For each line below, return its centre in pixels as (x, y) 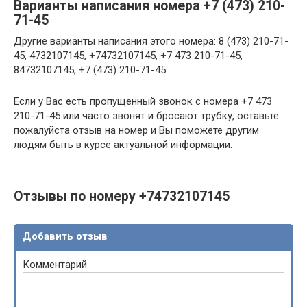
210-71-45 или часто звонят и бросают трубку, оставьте (146, 116)
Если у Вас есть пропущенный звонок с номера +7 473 (143, 101)
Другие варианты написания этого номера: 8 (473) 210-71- (151, 41)
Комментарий (55, 265)
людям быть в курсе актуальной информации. (123, 145)
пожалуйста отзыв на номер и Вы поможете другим (136, 130)
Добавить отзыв (65, 236)
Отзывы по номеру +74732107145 (122, 197)
